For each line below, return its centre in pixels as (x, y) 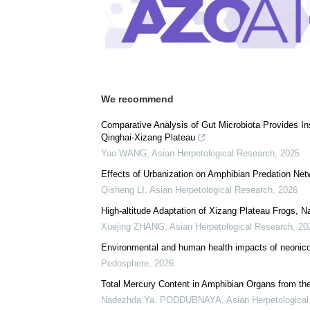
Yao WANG (124, 154)
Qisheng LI (123, 190)
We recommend (137, 99)
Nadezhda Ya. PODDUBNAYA (161, 300)
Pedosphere (125, 264)
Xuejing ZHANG (133, 227)
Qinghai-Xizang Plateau (148, 138)
